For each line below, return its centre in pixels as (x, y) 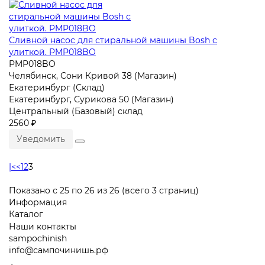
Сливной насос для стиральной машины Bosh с (113, 40)
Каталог (26, 214)
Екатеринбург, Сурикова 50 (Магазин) (91, 99)
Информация (38, 202)
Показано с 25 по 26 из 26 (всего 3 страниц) (104, 190)
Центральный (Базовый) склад (76, 111)
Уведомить (41, 139)
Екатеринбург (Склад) (57, 87)
